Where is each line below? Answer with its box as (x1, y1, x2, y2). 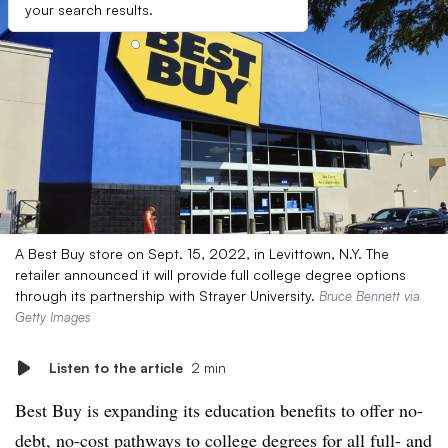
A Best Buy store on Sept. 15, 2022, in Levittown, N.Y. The (15, 245, 389, 262)
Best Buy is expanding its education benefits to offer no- (15, 398, 423, 422)
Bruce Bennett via (319, 288, 420, 304)
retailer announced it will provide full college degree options (15, 266, 406, 283)
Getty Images (15, 309, 91, 325)
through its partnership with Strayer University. (15, 287, 319, 304)
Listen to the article (49, 359, 183, 376)
